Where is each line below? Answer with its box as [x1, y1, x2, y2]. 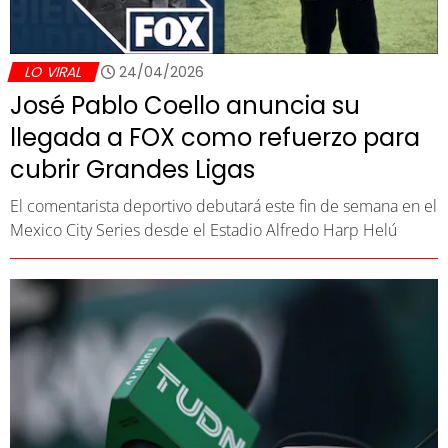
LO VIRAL [22, 61, 85, 82]
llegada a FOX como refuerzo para [10, 120, 420, 154]
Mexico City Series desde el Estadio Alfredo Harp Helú [10, 218, 397, 241]
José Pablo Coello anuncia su [10, 88, 360, 122]
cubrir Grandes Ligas [10, 152, 255, 186]
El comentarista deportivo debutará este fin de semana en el [10, 194, 437, 217]
